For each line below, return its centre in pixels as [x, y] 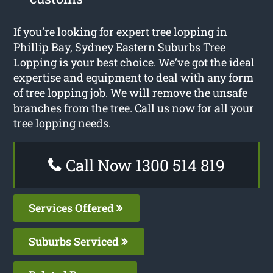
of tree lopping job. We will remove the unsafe [131, 92]
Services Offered [73, 207]
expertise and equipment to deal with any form [134, 77]
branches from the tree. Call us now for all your [134, 108]
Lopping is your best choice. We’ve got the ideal [134, 62]
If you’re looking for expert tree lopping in [121, 31]
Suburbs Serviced [75, 241]
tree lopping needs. [62, 123]
